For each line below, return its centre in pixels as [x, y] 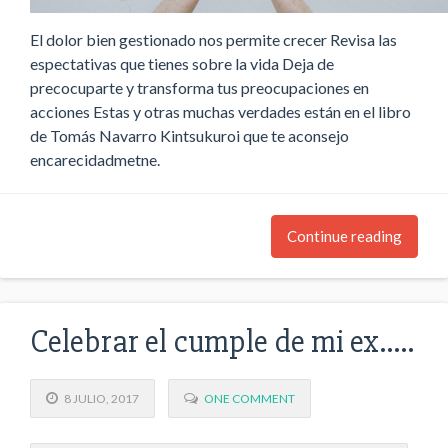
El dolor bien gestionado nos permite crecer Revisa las [213, 39]
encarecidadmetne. [95, 159]
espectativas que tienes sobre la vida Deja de [182, 63]
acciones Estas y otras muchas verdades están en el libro [220, 111]
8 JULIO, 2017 [98, 399]
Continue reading [344, 235]
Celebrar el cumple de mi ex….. [222, 341]
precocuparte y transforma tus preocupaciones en [199, 87]
